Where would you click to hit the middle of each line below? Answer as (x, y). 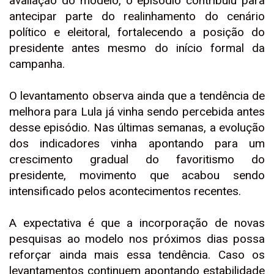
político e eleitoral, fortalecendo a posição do (137, 32)
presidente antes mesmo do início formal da (137, 48)
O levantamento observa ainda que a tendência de (137, 96)
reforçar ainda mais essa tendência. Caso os (137, 255)
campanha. (37, 64)
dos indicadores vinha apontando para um (137, 143)
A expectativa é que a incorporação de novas (137, 223)
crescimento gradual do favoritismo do (137, 159)
